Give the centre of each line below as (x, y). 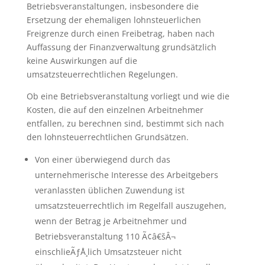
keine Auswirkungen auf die (82, 61)
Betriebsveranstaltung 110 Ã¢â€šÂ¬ (105, 236)
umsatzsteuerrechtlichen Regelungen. (102, 74)
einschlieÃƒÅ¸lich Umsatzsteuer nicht (108, 252)
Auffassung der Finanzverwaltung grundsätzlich (121, 47)
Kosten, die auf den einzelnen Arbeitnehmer (115, 110)
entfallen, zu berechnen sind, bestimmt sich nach (125, 123)
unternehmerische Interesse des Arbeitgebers (126, 175)
